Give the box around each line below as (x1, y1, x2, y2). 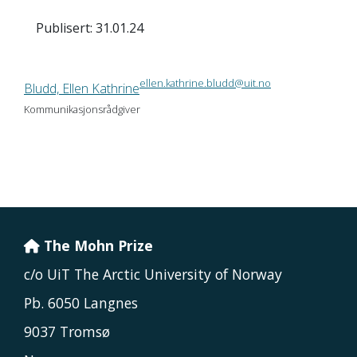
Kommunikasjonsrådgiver (24, 102, 140, 117)
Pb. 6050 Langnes (24, 293, 138, 313)
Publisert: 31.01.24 (36, 19, 143, 37)
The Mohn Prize (44, 236, 153, 256)
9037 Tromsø (24, 322, 110, 342)
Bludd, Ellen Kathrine (24, 80, 139, 98)
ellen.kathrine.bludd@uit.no (139, 76, 271, 91)
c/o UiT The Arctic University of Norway (24, 265, 282, 284)
